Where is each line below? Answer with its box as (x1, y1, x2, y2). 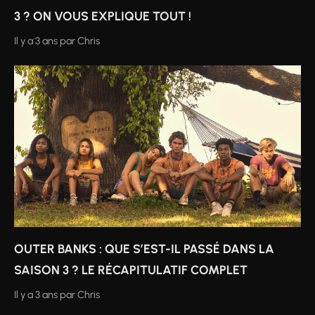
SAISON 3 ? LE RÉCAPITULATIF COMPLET (14, 262, 247, 277)
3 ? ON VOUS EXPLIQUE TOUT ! (14, 8, 191, 24)
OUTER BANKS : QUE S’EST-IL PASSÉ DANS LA (14, 240, 274, 256)
